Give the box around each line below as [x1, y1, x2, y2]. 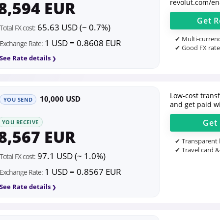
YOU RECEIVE [2, 118, 39, 126]
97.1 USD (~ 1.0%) [35, 150, 106, 162]
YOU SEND [3, 96, 33, 103]
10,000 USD [40, 94, 81, 104]
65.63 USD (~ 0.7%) [35, 22, 110, 33]
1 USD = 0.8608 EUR [43, 37, 121, 49]
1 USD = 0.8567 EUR [43, 166, 121, 178]
